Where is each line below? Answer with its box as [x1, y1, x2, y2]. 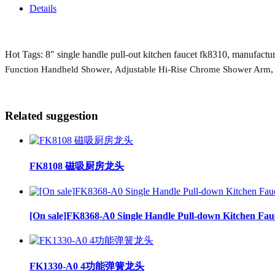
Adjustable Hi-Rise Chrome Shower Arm [115, 64, 271, 75]
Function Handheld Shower [5, 64, 110, 75]
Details [29, 3, 56, 14]
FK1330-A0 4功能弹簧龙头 [29, 261, 144, 272]
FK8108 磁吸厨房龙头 [29, 161, 124, 172]
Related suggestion [5, 109, 98, 123]
